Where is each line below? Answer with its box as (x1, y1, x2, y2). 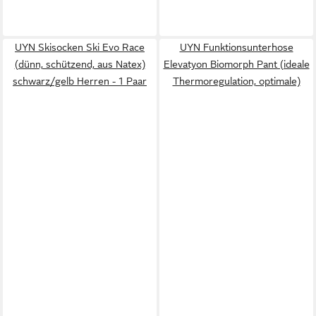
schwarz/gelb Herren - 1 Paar (13, 75, 147, 87)
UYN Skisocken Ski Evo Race (15, 41, 145, 53)
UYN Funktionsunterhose (179, 41, 293, 53)
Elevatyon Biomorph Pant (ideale (163, 58, 310, 70)
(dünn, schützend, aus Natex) (14, 58, 145, 70)
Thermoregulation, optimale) (172, 75, 300, 87)
